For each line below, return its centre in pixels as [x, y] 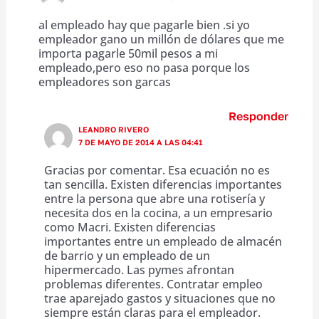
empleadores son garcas [104, 82]
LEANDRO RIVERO [114, 129]
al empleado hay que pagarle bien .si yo [144, 25]
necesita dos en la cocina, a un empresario [158, 213]
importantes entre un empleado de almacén [163, 241]
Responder [259, 116]
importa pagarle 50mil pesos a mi [128, 53]
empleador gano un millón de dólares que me [161, 39]
